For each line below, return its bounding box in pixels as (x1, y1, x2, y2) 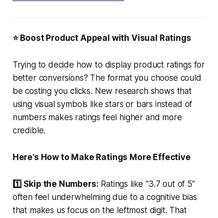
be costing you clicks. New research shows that (12, 86, 192, 96)
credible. (12, 125, 46, 135)
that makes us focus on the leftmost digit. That (12, 205, 187, 215)
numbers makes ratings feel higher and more (12, 112, 182, 122)
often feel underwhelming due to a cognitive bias (12, 192, 197, 202)
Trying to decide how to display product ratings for (12, 59, 205, 70)
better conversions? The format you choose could (12, 73, 201, 83)
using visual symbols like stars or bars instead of (12, 99, 193, 109)
